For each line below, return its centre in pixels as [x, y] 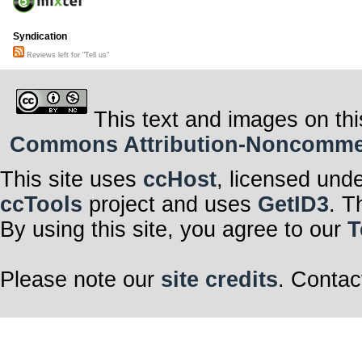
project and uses [170, 204]
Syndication [40, 37]
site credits [219, 279]
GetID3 [293, 204]
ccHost [180, 179]
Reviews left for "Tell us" [67, 55]
